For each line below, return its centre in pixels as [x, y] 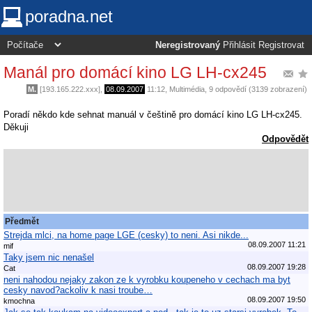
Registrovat [281, 45]
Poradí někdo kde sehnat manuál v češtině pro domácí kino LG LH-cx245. [153, 115]
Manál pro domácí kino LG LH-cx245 [135, 72]
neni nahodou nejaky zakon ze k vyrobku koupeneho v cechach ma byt [147, 279]
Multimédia [187, 89]
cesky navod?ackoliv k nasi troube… [78, 290]
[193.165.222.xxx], [71, 89]
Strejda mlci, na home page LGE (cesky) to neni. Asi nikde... [126, 235]
